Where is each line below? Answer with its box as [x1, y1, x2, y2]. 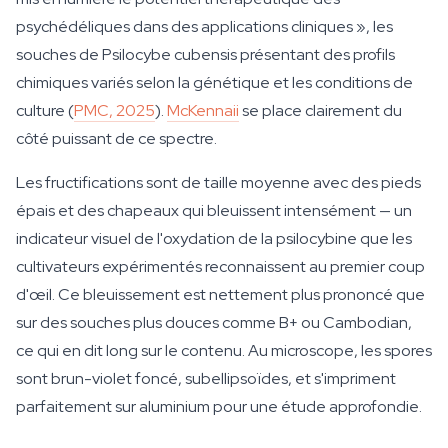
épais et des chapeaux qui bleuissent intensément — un [16, 200, 412, 221]
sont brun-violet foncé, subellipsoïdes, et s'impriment [16, 368, 396, 389]
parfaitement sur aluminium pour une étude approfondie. [16, 396, 422, 417]
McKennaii [167, 100, 239, 121]
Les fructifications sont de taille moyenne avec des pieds [16, 172, 421, 193]
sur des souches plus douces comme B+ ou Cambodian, [16, 312, 412, 333]
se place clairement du [239, 100, 402, 121]
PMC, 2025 [74, 100, 155, 121]
